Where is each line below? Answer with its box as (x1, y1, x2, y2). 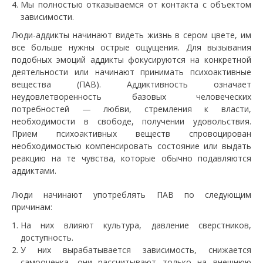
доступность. (21, 232, 73, 243)
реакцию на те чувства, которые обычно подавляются (12, 153, 251, 164)
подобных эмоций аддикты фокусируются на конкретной (12, 54, 251, 65)
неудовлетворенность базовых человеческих (12, 91, 251, 102)
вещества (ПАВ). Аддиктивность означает (12, 79, 251, 90)
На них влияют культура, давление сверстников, (21, 220, 251, 231)
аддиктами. (12, 165, 56, 176)
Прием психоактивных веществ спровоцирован (12, 128, 251, 139)
